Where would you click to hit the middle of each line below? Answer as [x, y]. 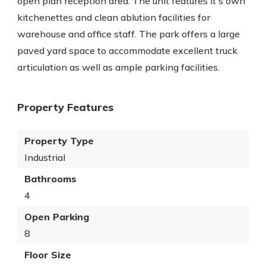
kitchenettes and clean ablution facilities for [114, 17]
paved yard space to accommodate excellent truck [127, 50]
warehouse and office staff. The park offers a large [129, 34]
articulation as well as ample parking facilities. [118, 67]
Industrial [45, 157]
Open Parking [57, 217]
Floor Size [48, 255]
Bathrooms [50, 179]
